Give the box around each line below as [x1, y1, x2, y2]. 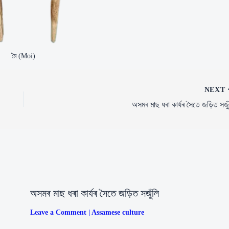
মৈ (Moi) [12, 52, 36, 60]
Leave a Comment [30, 208, 86, 216]
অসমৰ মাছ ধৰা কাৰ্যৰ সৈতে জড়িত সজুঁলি [30, 187, 159, 199]
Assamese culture [91, 208, 144, 216]
